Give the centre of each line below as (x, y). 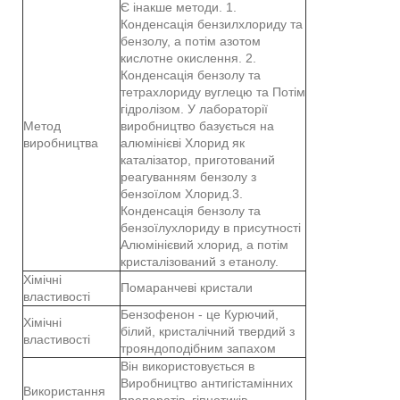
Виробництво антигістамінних (207, 383)
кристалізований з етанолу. (200, 261)
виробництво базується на (197, 125)
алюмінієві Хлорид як (183, 142)
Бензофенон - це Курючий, (200, 314)
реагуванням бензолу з (188, 176)
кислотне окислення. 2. (188, 58)
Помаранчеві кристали (187, 287)
